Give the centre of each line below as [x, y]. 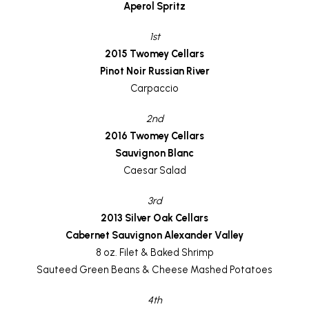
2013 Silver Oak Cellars [154, 218]
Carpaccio [154, 88]
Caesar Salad [154, 170]
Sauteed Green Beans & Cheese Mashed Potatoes [154, 270]
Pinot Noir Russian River [154, 71]
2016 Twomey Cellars [154, 136]
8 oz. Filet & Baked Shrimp [154, 253]
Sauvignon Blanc [154, 153]
